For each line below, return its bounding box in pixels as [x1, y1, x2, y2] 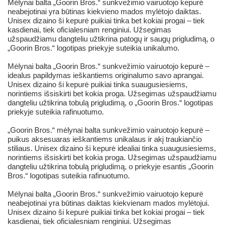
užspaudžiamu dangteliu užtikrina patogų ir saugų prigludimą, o [8, 34, 214, 44]
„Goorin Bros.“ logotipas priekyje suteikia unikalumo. [8, 44, 179, 53]
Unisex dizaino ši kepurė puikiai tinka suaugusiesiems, [8, 80, 187, 89]
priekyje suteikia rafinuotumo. [8, 107, 104, 117]
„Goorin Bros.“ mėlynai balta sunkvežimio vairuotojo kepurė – [8, 126, 209, 135]
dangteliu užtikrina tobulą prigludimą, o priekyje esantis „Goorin [8, 162, 213, 171]
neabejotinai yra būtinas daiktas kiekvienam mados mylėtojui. [8, 199, 209, 208]
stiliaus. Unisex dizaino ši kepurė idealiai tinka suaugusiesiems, [8, 144, 216, 153]
